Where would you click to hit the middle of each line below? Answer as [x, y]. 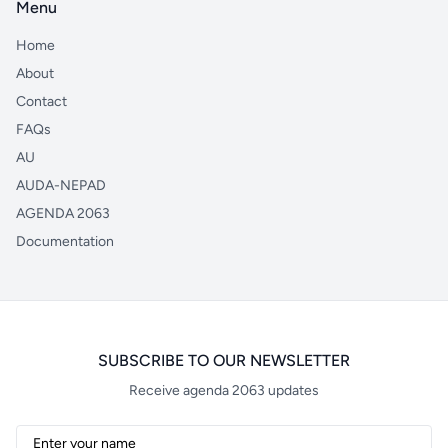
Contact [41, 101]
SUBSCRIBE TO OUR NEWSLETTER [224, 360]
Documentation [65, 241]
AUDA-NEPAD [61, 185]
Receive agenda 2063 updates [224, 390]
